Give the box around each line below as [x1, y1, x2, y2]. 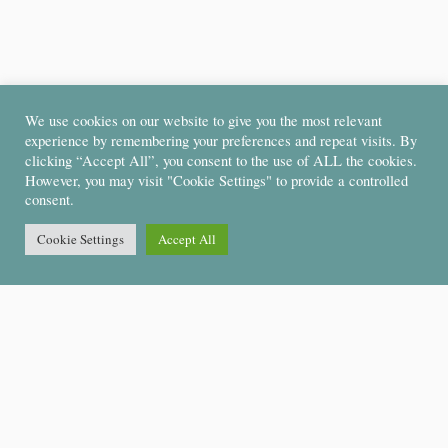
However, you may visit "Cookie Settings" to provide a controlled [25, 170, 408, 190]
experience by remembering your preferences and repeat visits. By [25, 130, 417, 150]
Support [20, 375, 103, 411]
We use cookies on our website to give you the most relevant [25, 111, 382, 131]
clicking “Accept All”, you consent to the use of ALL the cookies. [25, 150, 417, 170]
